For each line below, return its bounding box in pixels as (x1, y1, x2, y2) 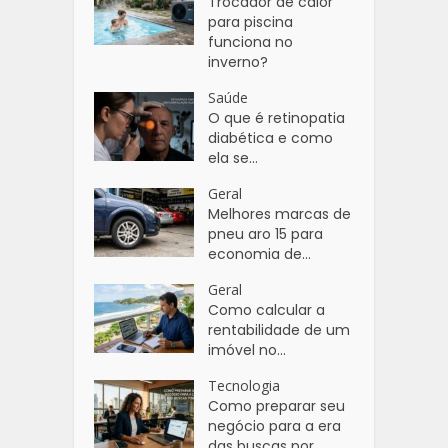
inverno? (208, 51, 269, 72)
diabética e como (208, 127, 334, 148)
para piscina (208, 11, 294, 32)
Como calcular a (208, 299, 326, 320)
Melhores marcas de (208, 203, 352, 224)
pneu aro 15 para (208, 223, 324, 244)
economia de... (208, 243, 312, 264)
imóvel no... (208, 339, 287, 360)
